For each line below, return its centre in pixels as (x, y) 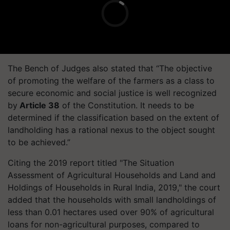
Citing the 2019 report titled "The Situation (91, 162)
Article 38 (39, 105)
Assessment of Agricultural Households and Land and (112, 175)
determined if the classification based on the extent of (113, 117)
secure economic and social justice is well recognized (112, 93)
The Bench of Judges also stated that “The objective (110, 68)
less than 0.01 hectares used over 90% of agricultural (111, 212)
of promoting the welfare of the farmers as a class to (111, 80)
